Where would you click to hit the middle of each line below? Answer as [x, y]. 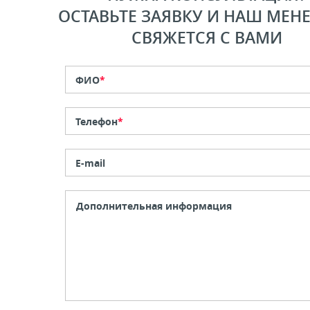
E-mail [90, 163]
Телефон [96, 121]
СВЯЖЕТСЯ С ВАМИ [207, 38]
